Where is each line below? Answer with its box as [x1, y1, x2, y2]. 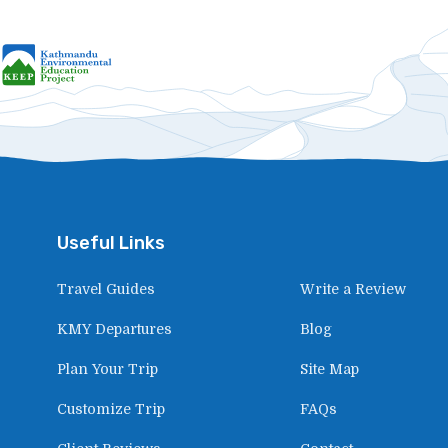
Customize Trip [57, 401, 165, 418]
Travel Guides [57, 281, 155, 298]
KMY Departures [57, 321, 172, 338]
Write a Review [300, 281, 406, 298]
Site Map [300, 361, 359, 378]
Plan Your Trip [57, 361, 158, 378]
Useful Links [57, 232, 165, 255]
